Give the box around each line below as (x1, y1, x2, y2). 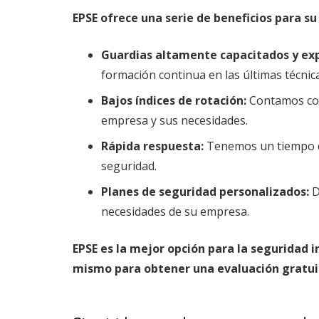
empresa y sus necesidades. (101, 112, 248, 128)
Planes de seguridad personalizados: (101, 183, 309, 199)
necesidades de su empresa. (101, 203, 249, 219)
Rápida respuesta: (101, 137, 204, 154)
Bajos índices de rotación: (101, 92, 246, 108)
